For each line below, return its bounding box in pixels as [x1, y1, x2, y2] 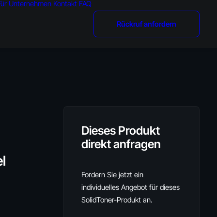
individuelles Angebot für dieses [81, 183, 180, 192]
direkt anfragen [81, 137, 161, 151]
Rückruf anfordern [117, 19, 176, 29]
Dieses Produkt [81, 124, 160, 138]
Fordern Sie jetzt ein [81, 170, 143, 179]
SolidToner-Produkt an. [81, 195, 153, 204]
